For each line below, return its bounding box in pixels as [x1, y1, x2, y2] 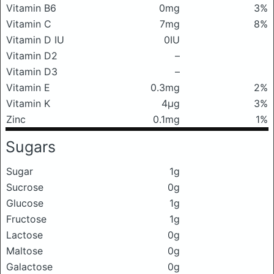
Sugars [6, 138, 56, 156]
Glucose [6, 197, 43, 209]
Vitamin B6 [6, 2, 56, 14]
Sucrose [6, 181, 43, 193]
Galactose [6, 261, 53, 273]
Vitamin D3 [6, 65, 57, 78]
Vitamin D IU [6, 34, 64, 46]
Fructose [6, 213, 46, 225]
